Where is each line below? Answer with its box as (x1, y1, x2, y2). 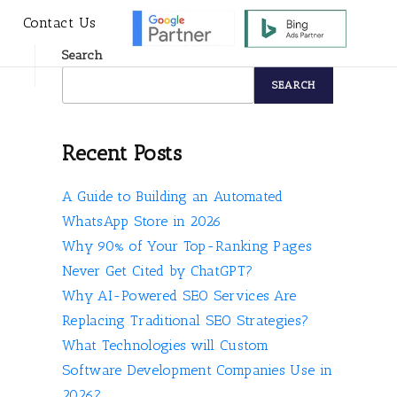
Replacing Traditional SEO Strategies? (62, 312, 309, 329)
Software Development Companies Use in (62, 362, 333, 378)
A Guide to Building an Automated (62, 188, 284, 205)
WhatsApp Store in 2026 (62, 213, 222, 230)
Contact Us (22, 14, 97, 31)
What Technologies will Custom (62, 337, 269, 354)
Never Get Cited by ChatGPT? (62, 262, 253, 279)
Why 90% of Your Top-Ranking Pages (62, 237, 312, 254)
